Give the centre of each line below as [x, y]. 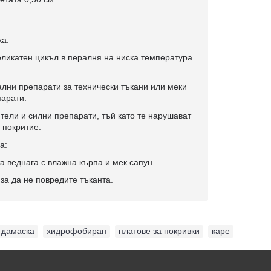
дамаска [18, 231]
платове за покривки [159, 231]
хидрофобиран [77, 231]
